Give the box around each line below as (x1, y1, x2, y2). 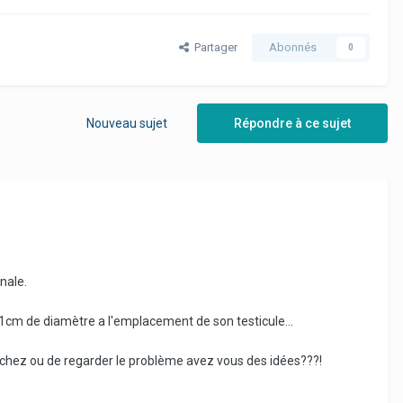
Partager (189, 40, 237, 55)
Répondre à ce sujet (234, 116, 351, 131)
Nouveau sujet (86, 116, 167, 131)
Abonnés (269, 40, 317, 55)
